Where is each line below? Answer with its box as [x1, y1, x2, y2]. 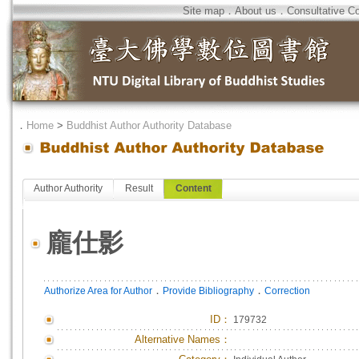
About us [235, 5, 276, 17]
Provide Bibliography [163, 285, 254, 296]
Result [125, 183, 153, 194]
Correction [264, 285, 310, 296]
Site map [183, 5, 224, 17]
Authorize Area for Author [44, 285, 152, 296]
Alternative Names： [135, 333, 231, 345]
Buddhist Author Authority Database [67, 119, 232, 131]
